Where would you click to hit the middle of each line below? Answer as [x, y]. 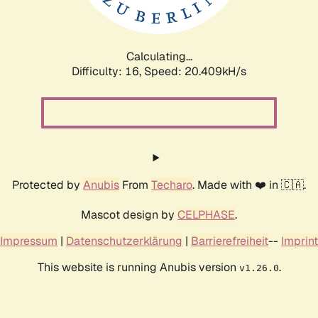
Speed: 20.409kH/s [195, 71]
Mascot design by [129, 214]
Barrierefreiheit [230, 241]
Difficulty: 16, [108, 71]
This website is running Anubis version [138, 267]
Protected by [48, 185]
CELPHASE [206, 214]
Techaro [172, 185]
